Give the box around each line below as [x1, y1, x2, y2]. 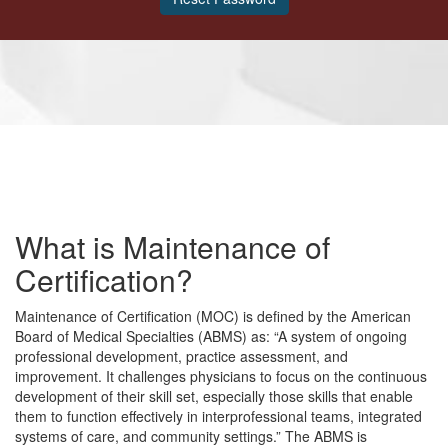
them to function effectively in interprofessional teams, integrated [15, 405, 422, 426]
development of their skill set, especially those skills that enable [15, 385, 413, 406]
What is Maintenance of [15, 224, 330, 268]
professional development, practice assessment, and [15, 345, 348, 366]
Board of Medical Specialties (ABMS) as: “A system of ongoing [15, 325, 407, 346]
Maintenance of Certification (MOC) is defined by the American [15, 305, 411, 326]
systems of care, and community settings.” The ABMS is [15, 425, 367, 446]
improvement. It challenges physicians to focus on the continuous [15, 365, 427, 386]
